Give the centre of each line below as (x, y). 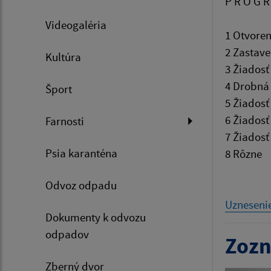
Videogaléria (76, 25)
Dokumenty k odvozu (96, 217)
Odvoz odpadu (81, 185)
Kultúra (63, 57)
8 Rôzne (243, 154)
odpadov (67, 234)
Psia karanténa (81, 153)
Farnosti (65, 121)
